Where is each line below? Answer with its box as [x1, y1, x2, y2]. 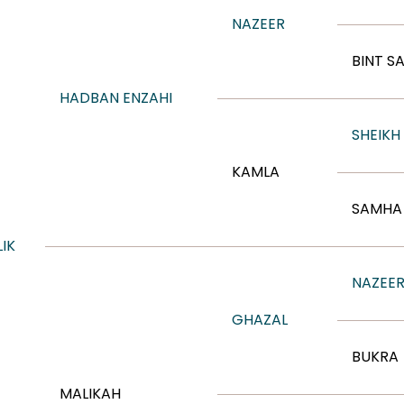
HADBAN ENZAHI [60, 87, 172, 108]
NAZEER [232, 14, 285, 34]
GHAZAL [232, 309, 288, 330]
